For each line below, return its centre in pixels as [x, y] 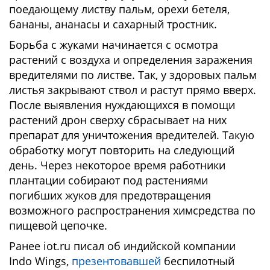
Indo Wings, [40, 261]
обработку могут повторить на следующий [122, 150]
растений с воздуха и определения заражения [131, 60]
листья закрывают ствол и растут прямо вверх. [133, 90]
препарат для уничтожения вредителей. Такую [132, 135]
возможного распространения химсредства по [132, 210]
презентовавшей [116, 261]
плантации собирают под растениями [108, 180]
